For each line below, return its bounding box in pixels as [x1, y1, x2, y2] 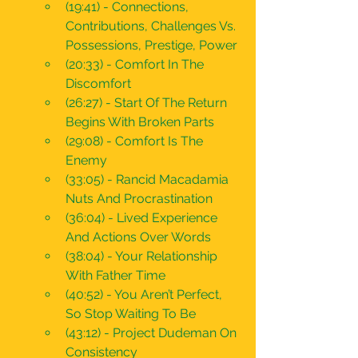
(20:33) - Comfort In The [66, 57, 207, 72]
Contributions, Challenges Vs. [66, 18, 239, 34]
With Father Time [66, 268, 165, 283]
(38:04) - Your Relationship [66, 249, 221, 264]
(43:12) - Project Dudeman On [66, 325, 240, 340]
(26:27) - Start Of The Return [66, 95, 230, 110]
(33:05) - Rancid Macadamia [66, 172, 232, 187]
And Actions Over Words [66, 229, 211, 245]
